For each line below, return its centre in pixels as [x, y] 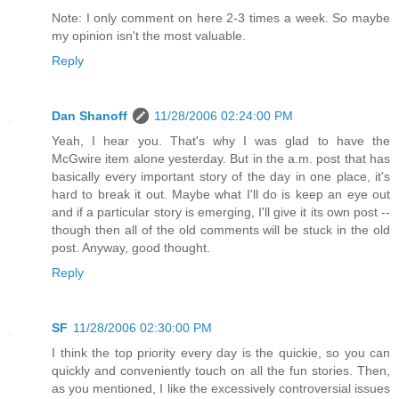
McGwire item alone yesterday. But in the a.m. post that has [221, 159]
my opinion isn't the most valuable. [149, 36]
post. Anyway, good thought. [131, 248]
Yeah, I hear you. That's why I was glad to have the [221, 141]
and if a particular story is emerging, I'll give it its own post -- [221, 212]
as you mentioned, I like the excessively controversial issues [221, 389]
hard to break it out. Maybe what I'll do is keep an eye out [221, 195]
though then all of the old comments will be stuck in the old [221, 230]
